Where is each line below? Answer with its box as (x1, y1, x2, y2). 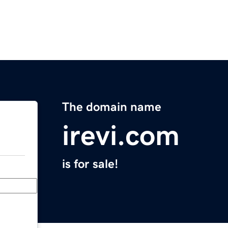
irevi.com (62, 121, 180, 150)
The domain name (62, 101, 161, 113)
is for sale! (62, 158, 118, 170)
